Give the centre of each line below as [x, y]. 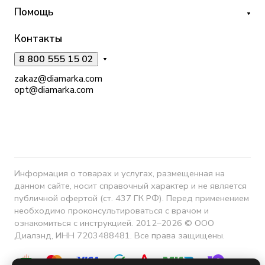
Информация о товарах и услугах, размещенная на [119, 174]
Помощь [34, 12]
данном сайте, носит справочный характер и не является [130, 186]
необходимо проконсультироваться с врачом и [112, 211]
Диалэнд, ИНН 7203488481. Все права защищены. [119, 236]
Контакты [38, 39]
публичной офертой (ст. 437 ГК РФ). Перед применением [132, 198]
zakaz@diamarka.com [58, 79]
